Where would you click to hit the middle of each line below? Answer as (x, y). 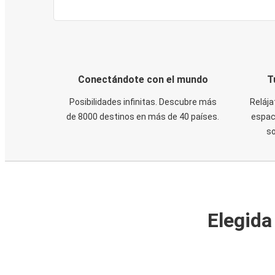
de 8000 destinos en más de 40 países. (143, 117)
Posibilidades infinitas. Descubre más (143, 102)
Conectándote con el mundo (143, 79)
